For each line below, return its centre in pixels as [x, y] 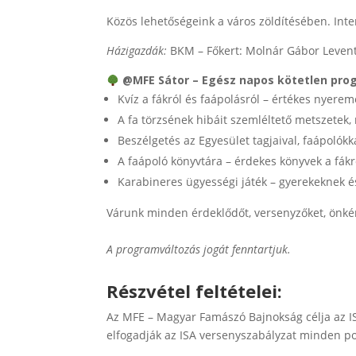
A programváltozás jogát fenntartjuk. [199, 250]
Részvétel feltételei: [195, 290]
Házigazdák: [137, 51]
